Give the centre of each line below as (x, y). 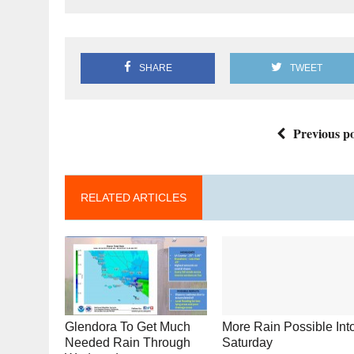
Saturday (248, 343)
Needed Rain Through (128, 343)
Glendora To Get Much (128, 327)
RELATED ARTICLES (134, 197)
